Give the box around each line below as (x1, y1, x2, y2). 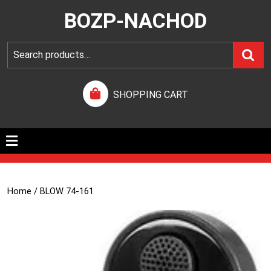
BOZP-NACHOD (64, 8, 207, 33)
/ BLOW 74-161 (31, 186, 94, 197)
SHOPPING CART (113, 89, 188, 100)
